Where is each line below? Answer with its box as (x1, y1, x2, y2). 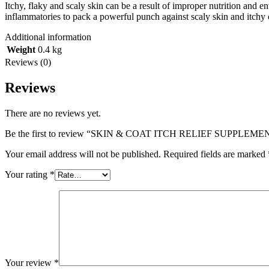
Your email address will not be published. (5, 148, 161, 159)
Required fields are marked (163, 148, 268, 159)
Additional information (5, 31, 91, 42)
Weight (7, 44, 35, 55)
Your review (5, 257, 54, 268)
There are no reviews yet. (5, 107, 101, 118)
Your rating (5, 169, 50, 180)
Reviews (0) (5, 56, 51, 67)
